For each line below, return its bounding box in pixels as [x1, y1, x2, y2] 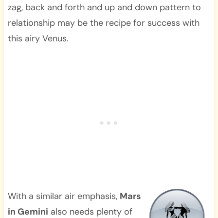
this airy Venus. [7, 32, 69, 44]
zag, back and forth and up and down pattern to [7, 1, 201, 13]
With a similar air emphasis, [7, 190, 120, 202]
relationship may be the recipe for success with [7, 17, 200, 29]
